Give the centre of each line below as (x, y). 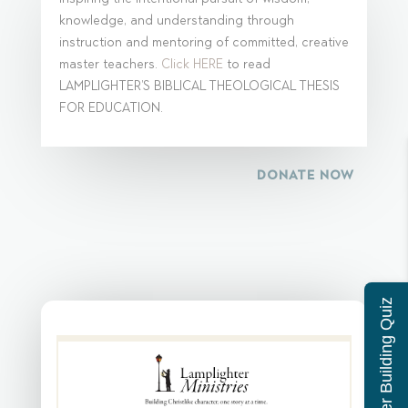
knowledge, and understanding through (176, 20)
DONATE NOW (306, 175)
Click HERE (192, 64)
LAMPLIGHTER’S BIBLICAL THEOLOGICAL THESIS (199, 86)
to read (246, 64)
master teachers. (110, 64)
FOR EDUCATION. (111, 107)
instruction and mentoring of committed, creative (204, 42)
